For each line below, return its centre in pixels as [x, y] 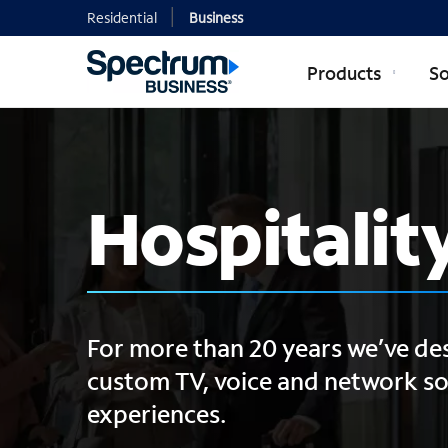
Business [216, 17]
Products [346, 72]
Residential [122, 17]
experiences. [156, 413]
